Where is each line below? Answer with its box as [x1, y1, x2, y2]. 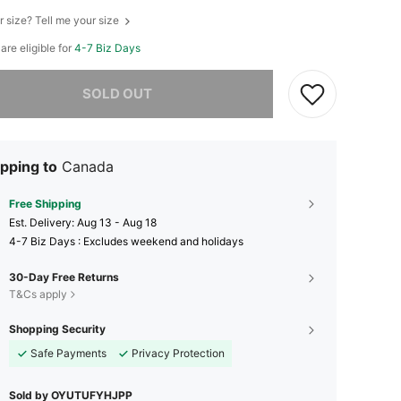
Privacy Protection [132, 346, 225, 360]
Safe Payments [30, 346, 107, 360]
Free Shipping [9, 196, 81, 210]
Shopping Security [9, 321, 106, 336]
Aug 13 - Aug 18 [77, 215, 157, 229]
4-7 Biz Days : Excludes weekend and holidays [9, 234, 243, 248]
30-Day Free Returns [9, 269, 119, 284]
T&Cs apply [9, 286, 67, 301]
